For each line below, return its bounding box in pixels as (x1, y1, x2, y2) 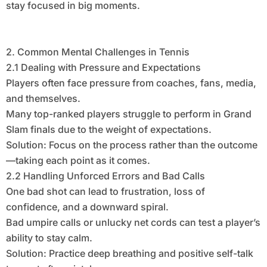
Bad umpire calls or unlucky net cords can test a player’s (5, 216, 260, 229)
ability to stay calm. (5, 232, 92, 244)
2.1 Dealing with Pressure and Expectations (5, 61, 201, 74)
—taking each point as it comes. (5, 154, 150, 167)
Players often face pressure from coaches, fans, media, (5, 77, 256, 89)
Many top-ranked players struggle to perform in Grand (5, 108, 252, 120)
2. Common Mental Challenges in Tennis (5, 46, 190, 58)
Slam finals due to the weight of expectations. (5, 123, 212, 136)
